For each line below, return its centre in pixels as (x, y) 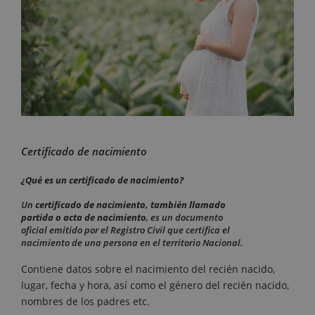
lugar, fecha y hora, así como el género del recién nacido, (155, 285)
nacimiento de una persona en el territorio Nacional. (132, 243)
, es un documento (185, 218)
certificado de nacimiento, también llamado (130, 205)
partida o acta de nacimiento (84, 218)
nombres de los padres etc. (85, 302)
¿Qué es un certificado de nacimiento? (102, 180)
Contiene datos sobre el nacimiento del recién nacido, (148, 269)
